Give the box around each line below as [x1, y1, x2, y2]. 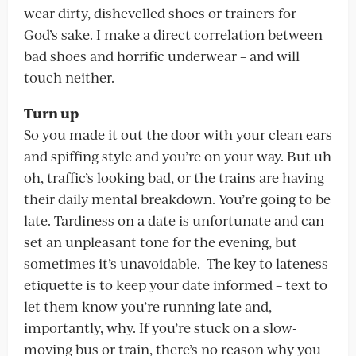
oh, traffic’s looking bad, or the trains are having [24, 168, 324, 187]
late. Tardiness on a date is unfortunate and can [24, 211, 324, 230]
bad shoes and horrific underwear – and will [24, 46, 300, 65]
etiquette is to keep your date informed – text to [24, 275, 327, 294]
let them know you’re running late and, [24, 296, 272, 315]
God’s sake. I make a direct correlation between [24, 25, 323, 44]
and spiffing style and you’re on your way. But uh [24, 146, 331, 165]
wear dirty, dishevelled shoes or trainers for [24, 3, 296, 22]
